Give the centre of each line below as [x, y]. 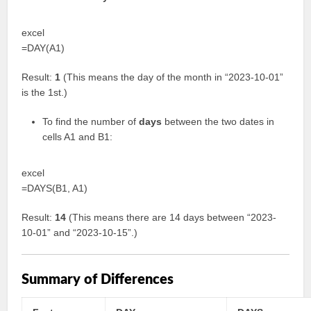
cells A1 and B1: [78, 137]
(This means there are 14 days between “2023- [171, 217]
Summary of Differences [98, 280]
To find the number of [91, 121]
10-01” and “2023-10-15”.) [80, 233]
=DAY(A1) [43, 48]
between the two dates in [218, 121]
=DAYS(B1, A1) [55, 188]
